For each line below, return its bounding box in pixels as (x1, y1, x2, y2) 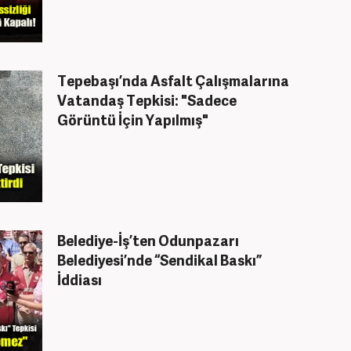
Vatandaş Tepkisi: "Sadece (57, 90, 237, 110)
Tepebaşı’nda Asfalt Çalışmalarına (57, 71, 289, 90)
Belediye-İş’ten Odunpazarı (57, 230, 239, 250)
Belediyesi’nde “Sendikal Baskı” (57, 250, 262, 270)
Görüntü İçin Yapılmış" (57, 110, 208, 129)
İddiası (57, 270, 102, 289)
